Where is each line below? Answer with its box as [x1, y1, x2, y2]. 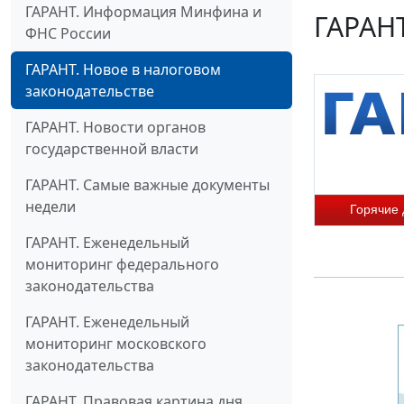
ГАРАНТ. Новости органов [25, 116, 206, 137]
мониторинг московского [25, 333, 207, 353]
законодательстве [25, 80, 154, 101]
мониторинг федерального [25, 253, 219, 274]
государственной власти [25, 138, 198, 159]
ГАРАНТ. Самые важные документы [25, 174, 270, 195]
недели [25, 196, 76, 216]
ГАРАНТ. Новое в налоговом [25, 59, 221, 79]
